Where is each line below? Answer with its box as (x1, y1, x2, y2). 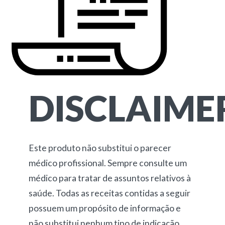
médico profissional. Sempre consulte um (28, 158, 187, 168)
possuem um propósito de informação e (28, 203, 181, 213)
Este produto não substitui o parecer (28, 143, 171, 153)
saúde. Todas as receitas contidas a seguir (28, 188, 190, 198)
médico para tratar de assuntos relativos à (28, 173, 191, 183)
